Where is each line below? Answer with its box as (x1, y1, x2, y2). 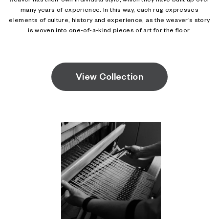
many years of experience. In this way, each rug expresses (21, 7, 198, 14)
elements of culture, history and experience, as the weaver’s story (9, 18, 210, 24)
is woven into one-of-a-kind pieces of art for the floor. (28, 28, 191, 35)
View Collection (75, 73, 144, 83)
